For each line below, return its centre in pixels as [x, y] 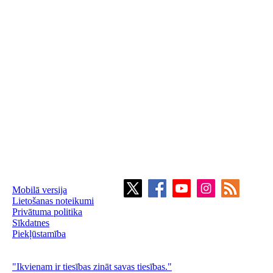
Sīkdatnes [31, 223]
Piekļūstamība [39, 234]
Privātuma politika [47, 212]
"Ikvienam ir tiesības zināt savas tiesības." [92, 267]
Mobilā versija [40, 190]
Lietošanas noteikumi [53, 201]
